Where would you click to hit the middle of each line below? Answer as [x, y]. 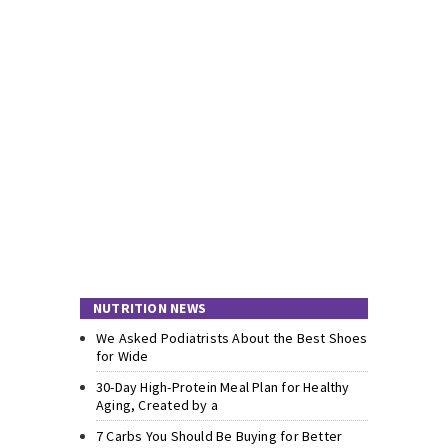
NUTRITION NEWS [149, 308]
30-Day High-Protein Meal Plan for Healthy [223, 387]
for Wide [122, 356]
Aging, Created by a [157, 405]
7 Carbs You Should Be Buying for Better [219, 436]
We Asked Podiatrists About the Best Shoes [232, 338]
